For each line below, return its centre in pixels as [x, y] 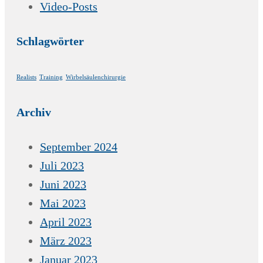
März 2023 [66, 240]
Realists [26, 77]
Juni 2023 [63, 184]
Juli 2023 [62, 165]
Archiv [34, 112]
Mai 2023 [63, 203]
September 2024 [79, 146]
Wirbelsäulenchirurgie [96, 77]
